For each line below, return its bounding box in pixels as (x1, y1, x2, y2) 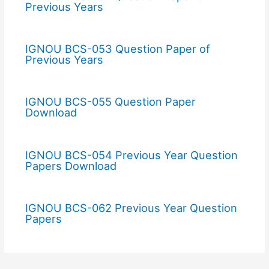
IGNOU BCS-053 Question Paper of (25, 42, 210, 56)
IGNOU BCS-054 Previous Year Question (25, 148, 238, 162)
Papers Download (25, 159, 116, 172)
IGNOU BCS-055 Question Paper (25, 95, 196, 109)
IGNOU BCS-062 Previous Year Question (25, 201, 237, 215)
